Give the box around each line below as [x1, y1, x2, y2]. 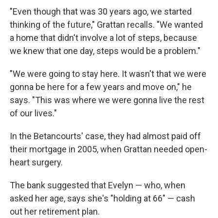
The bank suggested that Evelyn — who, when [10, 180, 185, 190]
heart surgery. [10, 157, 63, 167]
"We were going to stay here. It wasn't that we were [10, 68, 206, 79]
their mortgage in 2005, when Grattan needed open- [10, 144, 207, 154]
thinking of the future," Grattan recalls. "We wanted [10, 19, 203, 30]
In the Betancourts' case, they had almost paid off [10, 130, 201, 141]
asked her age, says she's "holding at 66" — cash [10, 193, 195, 203]
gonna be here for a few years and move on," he [10, 81, 192, 92]
